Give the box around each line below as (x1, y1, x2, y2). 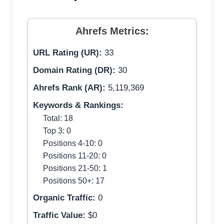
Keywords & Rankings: (33, 100, 123, 110)
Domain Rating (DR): (33, 65, 115, 75)
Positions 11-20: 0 (43, 151, 106, 160)
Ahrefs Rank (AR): (33, 83, 105, 93)
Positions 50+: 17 (43, 176, 104, 185)
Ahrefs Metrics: (75, 25, 149, 37)
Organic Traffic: (33, 193, 95, 203)
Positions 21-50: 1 (43, 163, 107, 173)
